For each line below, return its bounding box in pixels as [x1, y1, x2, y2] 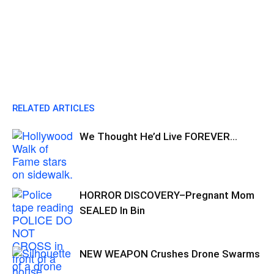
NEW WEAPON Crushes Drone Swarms [80, 248, 260, 260]
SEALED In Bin [80, 204, 145, 217]
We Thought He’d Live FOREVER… [80, 130, 237, 143]
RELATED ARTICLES [12, 103, 95, 114]
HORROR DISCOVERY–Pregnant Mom [80, 189, 254, 201]
